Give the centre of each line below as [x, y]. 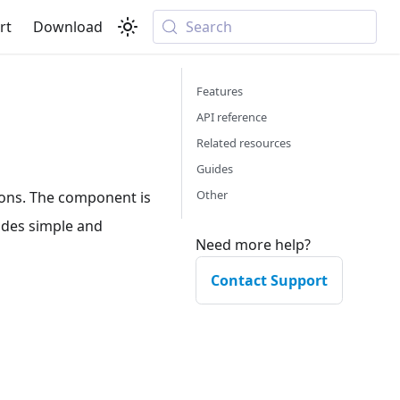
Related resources [244, 143]
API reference [232, 117]
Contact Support [269, 280]
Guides [215, 169]
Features [220, 91]
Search [209, 27]
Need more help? [253, 245]
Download [68, 27]
